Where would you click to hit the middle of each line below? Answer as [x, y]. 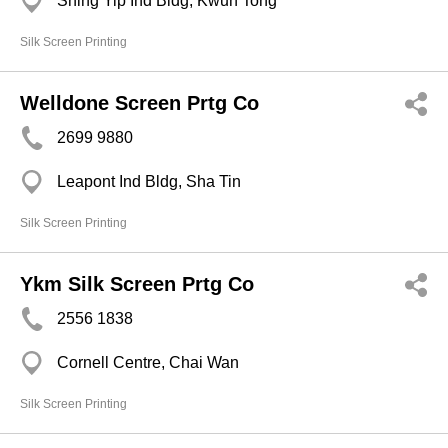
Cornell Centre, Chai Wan [148, 362]
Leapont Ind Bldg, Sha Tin [149, 181]
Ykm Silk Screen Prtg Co [137, 284]
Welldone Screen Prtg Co [139, 103]
